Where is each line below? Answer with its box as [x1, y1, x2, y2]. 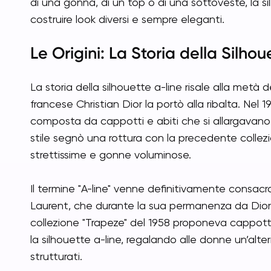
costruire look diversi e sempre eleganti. [30, 13, 224, 25]
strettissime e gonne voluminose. [30, 148, 191, 161]
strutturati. [30, 250, 82, 263]
